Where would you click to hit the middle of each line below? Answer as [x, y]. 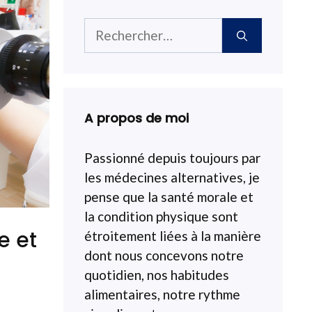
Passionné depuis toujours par [172, 158]
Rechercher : [120, 27]
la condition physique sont [161, 216]
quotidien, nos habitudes [157, 275]
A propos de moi [136, 118]
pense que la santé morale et [169, 197]
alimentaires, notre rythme [162, 294]
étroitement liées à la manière [173, 236]
